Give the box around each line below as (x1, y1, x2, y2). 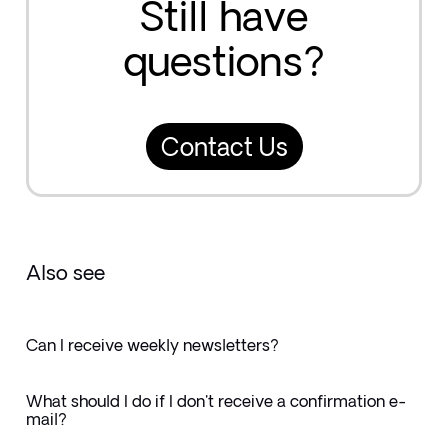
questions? (123, 38, 325, 84)
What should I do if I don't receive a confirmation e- (25, 391, 406, 410)
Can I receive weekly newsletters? (25, 335, 279, 354)
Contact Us (160, 133, 288, 161)
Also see (25, 261, 105, 285)
